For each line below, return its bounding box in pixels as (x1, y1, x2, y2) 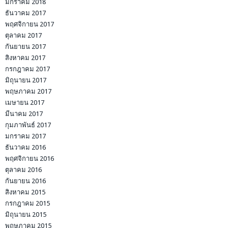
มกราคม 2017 (5, 132, 46, 140)
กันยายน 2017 (5, 42, 46, 50)
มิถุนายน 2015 (5, 210, 46, 218)
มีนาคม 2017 (5, 109, 43, 118)
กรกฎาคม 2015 (5, 199, 50, 207)
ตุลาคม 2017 (5, 31, 42, 39)
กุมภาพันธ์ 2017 (5, 121, 51, 129)
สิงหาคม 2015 (5, 188, 45, 196)
